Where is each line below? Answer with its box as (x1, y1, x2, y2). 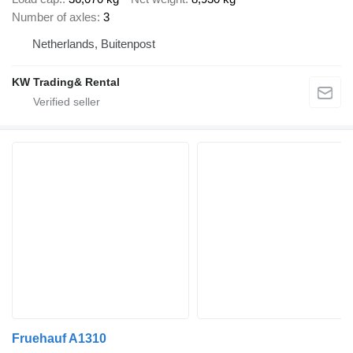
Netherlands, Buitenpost (32, 36, 155, 50)
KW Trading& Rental (12, 75, 120, 88)
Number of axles (12, 9, 97, 24)
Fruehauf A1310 (12, 331, 106, 345)
